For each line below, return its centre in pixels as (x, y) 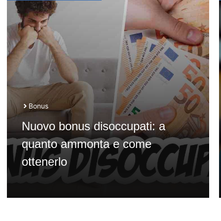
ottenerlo (44, 162)
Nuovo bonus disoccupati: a (93, 126)
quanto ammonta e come (86, 144)
